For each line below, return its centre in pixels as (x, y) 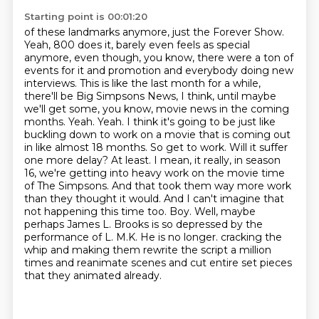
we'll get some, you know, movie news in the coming (156, 109)
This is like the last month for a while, (170, 83)
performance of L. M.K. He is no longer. (122, 237)
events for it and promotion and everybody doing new (158, 70)
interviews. (52, 83)
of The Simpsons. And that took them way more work (157, 186)
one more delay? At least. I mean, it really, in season (152, 160)
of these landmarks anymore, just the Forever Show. (154, 32)
